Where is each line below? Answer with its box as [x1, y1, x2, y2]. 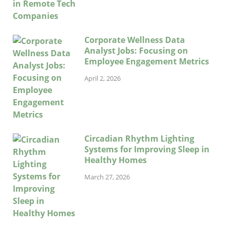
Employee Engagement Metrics [84, 55, 209, 67]
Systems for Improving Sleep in [84, 143, 210, 155]
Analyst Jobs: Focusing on [84, 44, 188, 56]
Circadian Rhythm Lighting [84, 132, 194, 144]
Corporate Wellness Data [84, 34, 185, 45]
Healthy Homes [84, 154, 147, 166]
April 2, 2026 [84, 73, 121, 83]
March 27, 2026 [84, 172, 130, 181]
